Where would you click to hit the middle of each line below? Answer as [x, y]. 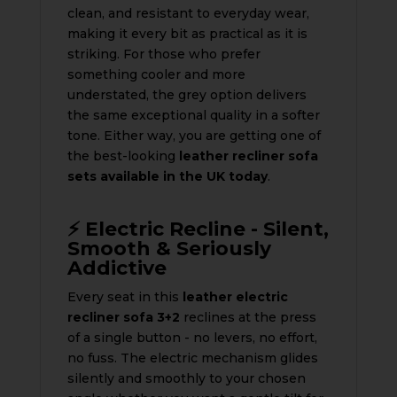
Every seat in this [125, 296]
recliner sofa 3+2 [123, 317]
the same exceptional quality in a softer [193, 115]
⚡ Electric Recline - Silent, [198, 229]
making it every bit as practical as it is [187, 33]
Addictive [117, 268]
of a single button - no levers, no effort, [192, 337]
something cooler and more [156, 74]
